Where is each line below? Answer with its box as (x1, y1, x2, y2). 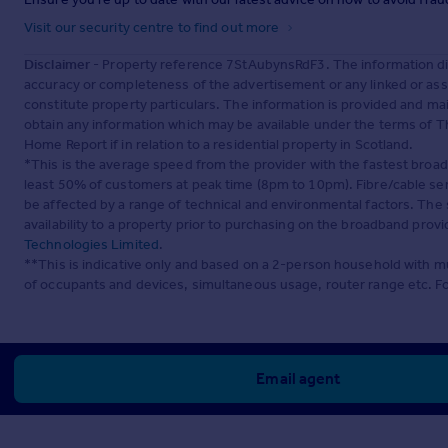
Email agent (256, 368, 341, 388)
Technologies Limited (24, 235, 159, 253)
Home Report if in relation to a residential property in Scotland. (24, 135, 414, 153)
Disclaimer (24, 55, 90, 73)
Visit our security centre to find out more (24, 18, 283, 36)
